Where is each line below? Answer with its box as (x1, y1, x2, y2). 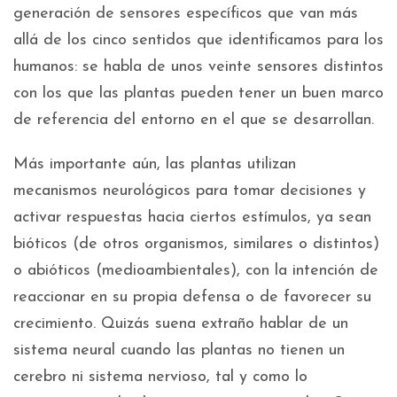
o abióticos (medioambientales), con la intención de (13, 262, 378, 280)
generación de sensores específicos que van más (13, 5, 358, 23)
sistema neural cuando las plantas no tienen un (13, 342, 345, 360)
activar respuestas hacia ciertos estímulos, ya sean (13, 209, 371, 227)
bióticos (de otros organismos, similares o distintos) (13, 236, 379, 253)
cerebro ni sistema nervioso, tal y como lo (13, 369, 307, 386)
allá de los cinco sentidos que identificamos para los (13, 32, 384, 50)
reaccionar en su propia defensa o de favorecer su (13, 289, 371, 307)
